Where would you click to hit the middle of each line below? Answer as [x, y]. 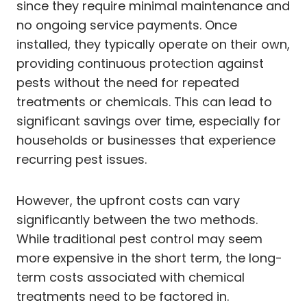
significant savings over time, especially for [149, 121]
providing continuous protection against [140, 63]
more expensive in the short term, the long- [149, 258]
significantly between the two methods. [137, 219]
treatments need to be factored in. [123, 296]
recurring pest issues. [82, 159]
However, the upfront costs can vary [128, 200]
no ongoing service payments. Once [127, 25]
